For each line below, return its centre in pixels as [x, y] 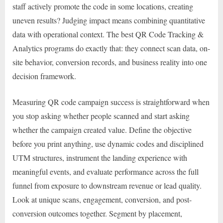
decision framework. [44, 76]
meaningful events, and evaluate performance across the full [106, 171]
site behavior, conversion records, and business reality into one [110, 62]
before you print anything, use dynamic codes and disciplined [108, 143]
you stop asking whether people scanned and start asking [101, 115]
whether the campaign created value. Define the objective [102, 129]
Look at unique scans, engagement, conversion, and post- [102, 199]
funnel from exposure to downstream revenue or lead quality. [107, 185]
